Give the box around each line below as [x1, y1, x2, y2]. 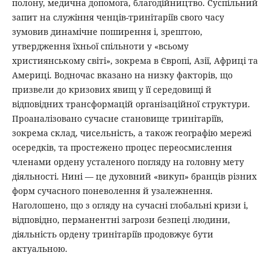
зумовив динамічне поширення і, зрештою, [11, 26, 202, 38]
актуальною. [11, 243, 67, 255]
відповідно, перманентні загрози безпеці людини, [11, 214, 230, 226]
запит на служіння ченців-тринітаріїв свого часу [11, 11, 224, 24]
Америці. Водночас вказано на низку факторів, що [11, 69, 233, 81]
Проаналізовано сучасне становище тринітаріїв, [11, 113, 224, 125]
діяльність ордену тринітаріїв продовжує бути [11, 228, 213, 240]
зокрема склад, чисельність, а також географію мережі [11, 127, 251, 139]
